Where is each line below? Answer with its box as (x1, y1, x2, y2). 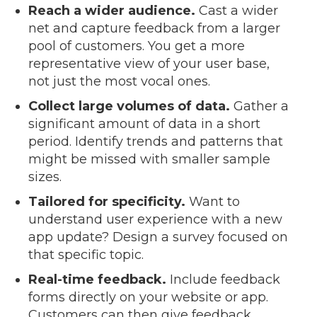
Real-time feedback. (28, 271, 166, 287)
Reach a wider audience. (28, 2, 195, 18)
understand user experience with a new (28, 211, 282, 227)
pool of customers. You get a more (28, 38, 245, 54)
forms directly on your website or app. (28, 289, 268, 305)
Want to (185, 193, 240, 209)
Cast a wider (195, 2, 278, 18)
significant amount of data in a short (28, 115, 260, 132)
